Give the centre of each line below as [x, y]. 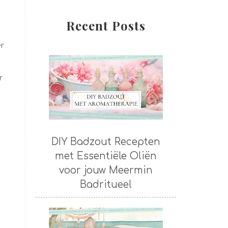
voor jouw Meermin [106, 170]
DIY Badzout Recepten [106, 141]
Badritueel [106, 184]
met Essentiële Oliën [106, 156]
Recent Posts [106, 26]
